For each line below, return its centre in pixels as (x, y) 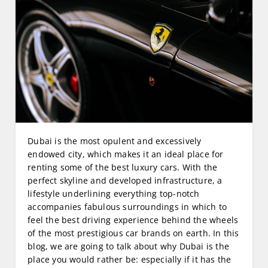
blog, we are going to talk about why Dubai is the (129, 246)
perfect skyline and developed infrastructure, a (125, 181)
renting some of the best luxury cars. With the (123, 167)
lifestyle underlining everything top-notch (114, 194)
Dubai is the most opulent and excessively (115, 141)
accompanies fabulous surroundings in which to (127, 207)
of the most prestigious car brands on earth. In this (133, 233)
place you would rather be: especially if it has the (130, 260)
